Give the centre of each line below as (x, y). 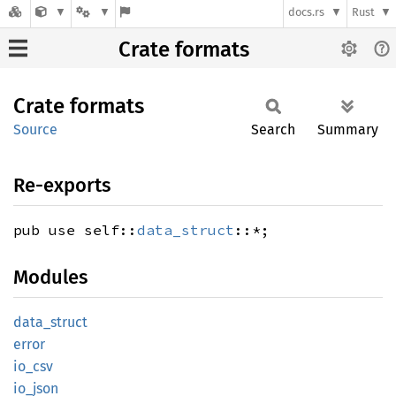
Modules (50, 277)
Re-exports (62, 185)
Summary (348, 129)
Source (35, 129)
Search (273, 129)
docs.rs (307, 12)
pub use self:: (75, 230)
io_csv (33, 366)
